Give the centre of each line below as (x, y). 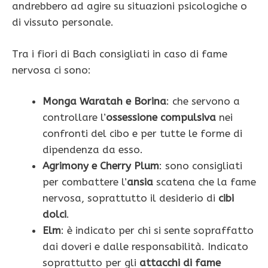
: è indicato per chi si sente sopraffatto (157, 231)
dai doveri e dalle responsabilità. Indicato (145, 247)
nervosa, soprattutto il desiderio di (130, 198)
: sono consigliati (201, 166)
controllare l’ (74, 118)
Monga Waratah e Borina (104, 101)
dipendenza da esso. (93, 150)
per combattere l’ (85, 182)
